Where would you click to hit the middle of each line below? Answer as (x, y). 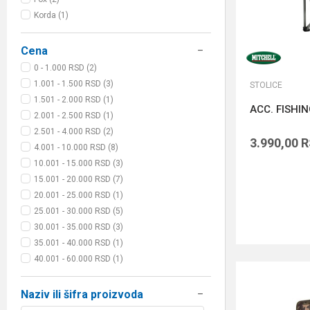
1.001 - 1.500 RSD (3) (74, 84)
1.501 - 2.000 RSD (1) (74, 100)
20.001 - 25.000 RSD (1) (79, 195)
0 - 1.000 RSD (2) (65, 68)
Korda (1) (51, 16)
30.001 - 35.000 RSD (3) (79, 227)
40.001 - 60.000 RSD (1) (79, 259)
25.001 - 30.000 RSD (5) (79, 211)
